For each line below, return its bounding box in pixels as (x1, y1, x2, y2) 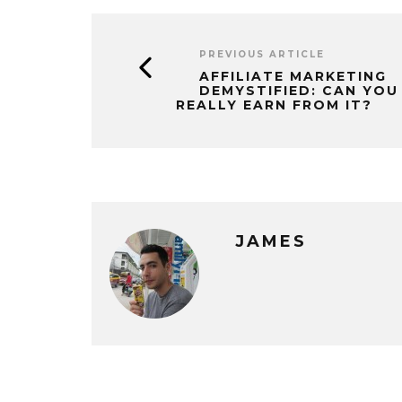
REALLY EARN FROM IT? (176, 97, 372, 113)
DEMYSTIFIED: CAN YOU (199, 83, 398, 99)
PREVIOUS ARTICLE (199, 48, 325, 60)
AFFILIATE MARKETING (199, 68, 387, 84)
